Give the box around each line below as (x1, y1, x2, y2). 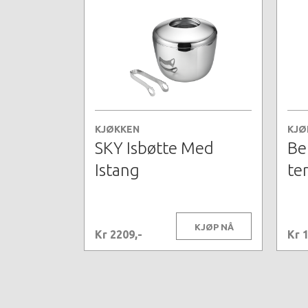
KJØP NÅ (194, 222, 234, 232)
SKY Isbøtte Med (95, 139, 214, 158)
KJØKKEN (95, 124, 140, 135)
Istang (95, 161, 140, 180)
